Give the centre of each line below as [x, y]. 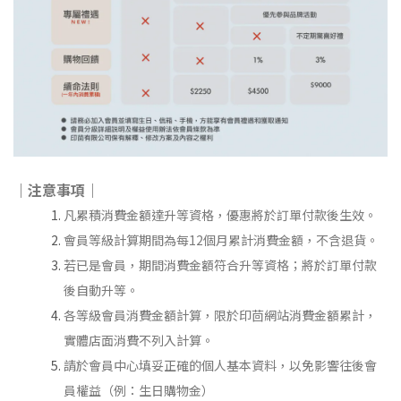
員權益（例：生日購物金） [139, 390]
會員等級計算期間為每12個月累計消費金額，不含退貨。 [221, 240]
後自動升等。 [101, 290]
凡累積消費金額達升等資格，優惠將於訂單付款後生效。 [220, 215]
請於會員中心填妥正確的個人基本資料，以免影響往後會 [220, 365]
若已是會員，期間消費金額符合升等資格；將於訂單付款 [220, 265]
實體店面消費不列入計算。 [139, 340]
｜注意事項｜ [56, 190]
